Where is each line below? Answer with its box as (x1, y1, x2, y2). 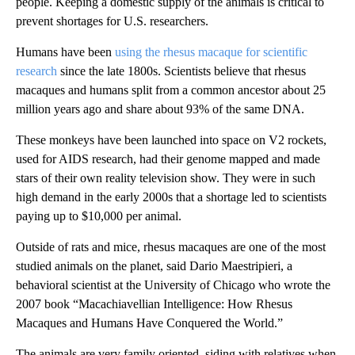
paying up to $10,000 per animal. (16, 209, 181, 223)
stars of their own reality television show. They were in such (16, 171, 315, 185)
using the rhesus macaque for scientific (115, 45, 307, 59)
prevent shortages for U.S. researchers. (16, 14, 208, 29)
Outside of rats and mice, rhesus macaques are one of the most (16, 240, 326, 254)
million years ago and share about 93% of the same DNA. (16, 102, 304, 116)
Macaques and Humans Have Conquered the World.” (16, 316, 283, 330)
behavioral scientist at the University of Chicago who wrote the (16, 278, 330, 292)
